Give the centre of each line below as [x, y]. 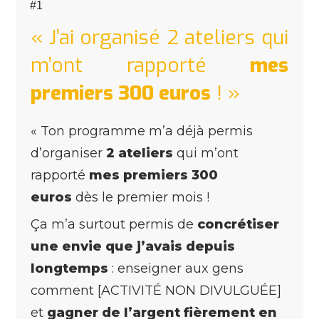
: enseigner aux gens [176, 268]
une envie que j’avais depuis [133, 246]
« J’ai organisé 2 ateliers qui [159, 37]
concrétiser [238, 224]
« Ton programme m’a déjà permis [142, 131]
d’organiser [68, 153]
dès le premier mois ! [141, 197]
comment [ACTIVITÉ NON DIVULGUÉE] [156, 290]
